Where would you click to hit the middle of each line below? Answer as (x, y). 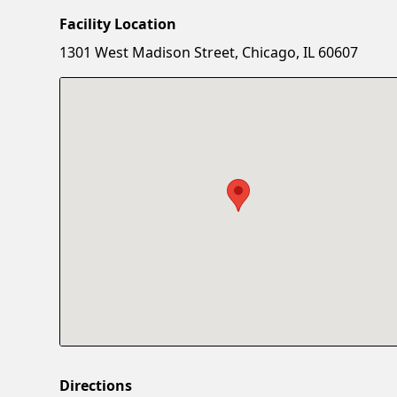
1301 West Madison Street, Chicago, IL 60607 (209, 52)
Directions (96, 385)
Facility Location (118, 23)
